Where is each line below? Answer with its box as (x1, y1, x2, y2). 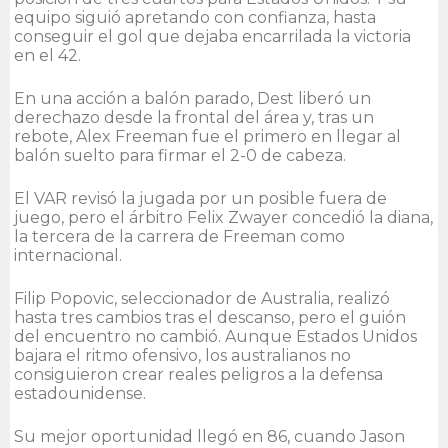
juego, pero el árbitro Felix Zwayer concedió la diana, (14, 207, 433, 227)
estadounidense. (14, 383, 146, 403)
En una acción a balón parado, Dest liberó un (14, 88, 371, 108)
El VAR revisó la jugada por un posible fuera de (14, 188, 387, 208)
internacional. (14, 245, 122, 265)
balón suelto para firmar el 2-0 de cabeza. (14, 145, 346, 165)
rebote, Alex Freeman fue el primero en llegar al (14, 126, 401, 146)
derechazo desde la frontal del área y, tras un (14, 107, 374, 127)
